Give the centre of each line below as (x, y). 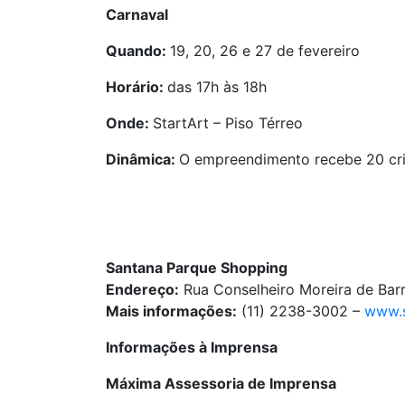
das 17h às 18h (217, 87)
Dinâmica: (142, 159)
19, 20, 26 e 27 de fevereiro (265, 51)
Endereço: (142, 289)
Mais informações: (171, 311)
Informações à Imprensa (192, 347)
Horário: (137, 87)
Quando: (138, 51)
